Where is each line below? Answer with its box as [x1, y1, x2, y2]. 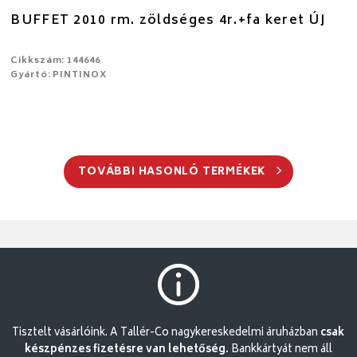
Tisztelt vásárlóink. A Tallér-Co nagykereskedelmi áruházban [12, 324, 321, 343]
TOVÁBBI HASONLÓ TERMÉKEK [78, 163, 269, 182]
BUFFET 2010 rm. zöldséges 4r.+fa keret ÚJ [10, 9, 326, 32]
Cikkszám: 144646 [10, 53, 100, 69]
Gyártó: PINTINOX [10, 67, 108, 83]
